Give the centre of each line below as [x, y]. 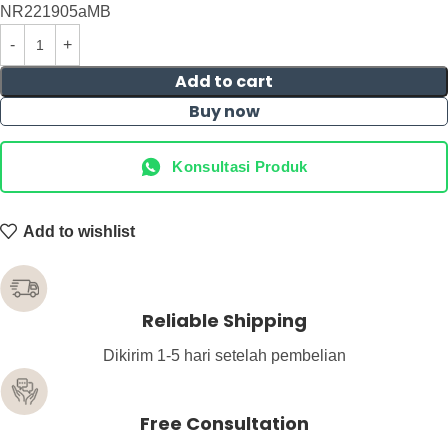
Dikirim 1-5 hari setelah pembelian [224, 356]
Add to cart [224, 81]
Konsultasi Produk [240, 166]
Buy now [224, 111]
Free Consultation [224, 424]
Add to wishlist [79, 231]
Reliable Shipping [224, 321]
